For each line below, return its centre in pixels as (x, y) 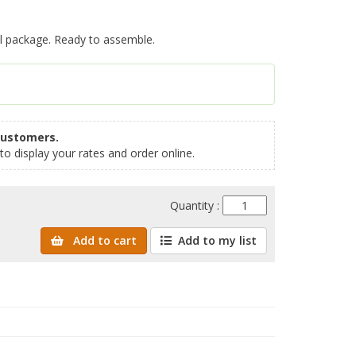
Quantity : (196, 206)
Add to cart (103, 241)
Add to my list (217, 241)
